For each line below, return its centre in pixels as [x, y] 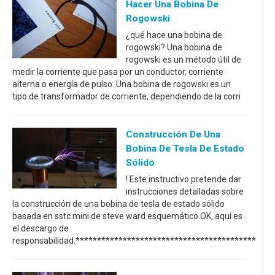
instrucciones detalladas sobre [185, 192]
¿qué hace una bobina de [174, 35]
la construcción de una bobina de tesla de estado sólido [118, 204]
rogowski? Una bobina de [174, 47]
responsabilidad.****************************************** [134, 241]
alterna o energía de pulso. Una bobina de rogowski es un [122, 84]
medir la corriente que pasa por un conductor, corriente [118, 72]
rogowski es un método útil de [184, 60]
